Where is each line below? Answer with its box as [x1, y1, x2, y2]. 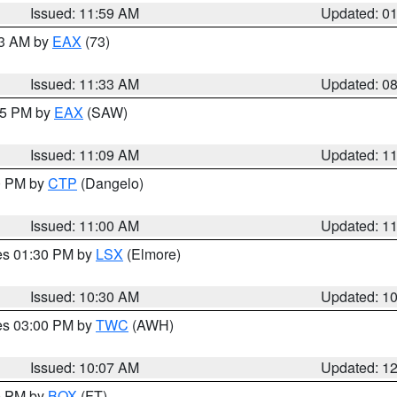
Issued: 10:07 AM [30, 357, 140, 378]
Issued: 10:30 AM [30, 286, 140, 307]
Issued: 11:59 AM [30, 3, 140, 23]
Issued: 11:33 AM [30, 74, 140, 94]
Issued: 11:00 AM [30, 215, 140, 236]
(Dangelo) [77, 173, 144, 193]
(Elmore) [123, 244, 181, 264]
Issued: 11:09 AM [30, 144, 140, 165]
